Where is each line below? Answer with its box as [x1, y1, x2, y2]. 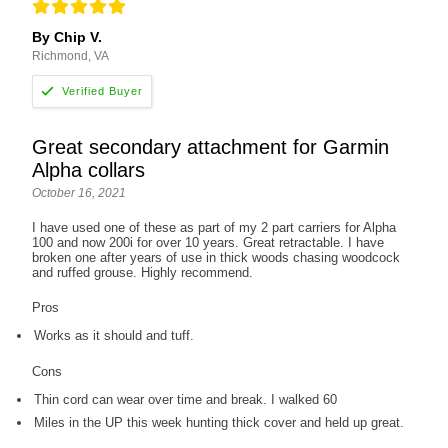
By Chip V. [32, 29, 103, 46]
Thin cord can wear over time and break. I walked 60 [34, 391, 338, 407]
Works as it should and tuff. [34, 327, 195, 343]
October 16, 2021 [32, 185, 127, 200]
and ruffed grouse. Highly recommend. [32, 264, 254, 280]
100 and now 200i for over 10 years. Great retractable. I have [32, 234, 385, 250]
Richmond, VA [32, 49, 110, 64]
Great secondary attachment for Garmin [32, 135, 390, 158]
